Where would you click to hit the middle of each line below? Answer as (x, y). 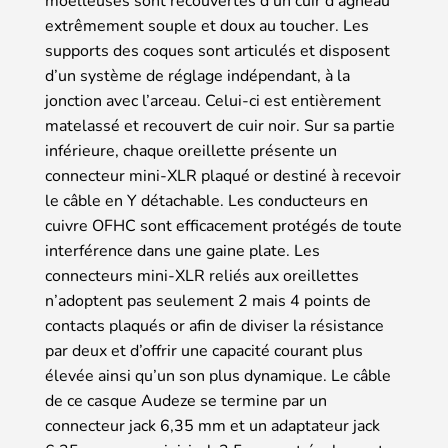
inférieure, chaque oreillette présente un (191, 150)
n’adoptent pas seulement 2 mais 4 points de (208, 300)
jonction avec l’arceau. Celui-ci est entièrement (213, 100)
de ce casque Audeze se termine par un (186, 400)
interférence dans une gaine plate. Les (182, 250)
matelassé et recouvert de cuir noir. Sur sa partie (220, 125)
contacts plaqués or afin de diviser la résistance (214, 325)
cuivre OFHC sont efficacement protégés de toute (223, 225)
